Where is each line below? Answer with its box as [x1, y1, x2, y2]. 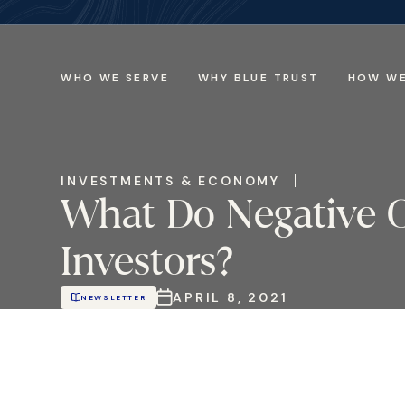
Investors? [61, 237, 234, 287]
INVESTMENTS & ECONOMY [61, 173, 280, 189]
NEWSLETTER [80, 293, 146, 302]
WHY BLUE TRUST [198, 71, 319, 85]
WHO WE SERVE [61, 71, 169, 85]
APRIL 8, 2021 [173, 289, 288, 306]
